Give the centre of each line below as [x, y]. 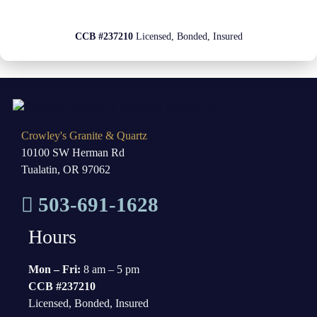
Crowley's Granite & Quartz [84, 135]
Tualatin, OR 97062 [66, 169]
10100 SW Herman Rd [73, 152]
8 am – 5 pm [110, 269]
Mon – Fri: [54, 269]
